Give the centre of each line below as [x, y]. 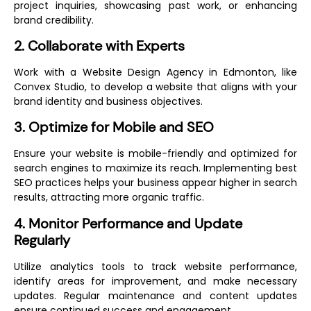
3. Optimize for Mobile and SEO [114, 127]
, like [285, 73]
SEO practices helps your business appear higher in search [155, 183]
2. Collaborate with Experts [99, 46]
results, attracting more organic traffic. [109, 197]
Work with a [48, 73]
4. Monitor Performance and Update [128, 223]
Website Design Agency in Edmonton [178, 73]
